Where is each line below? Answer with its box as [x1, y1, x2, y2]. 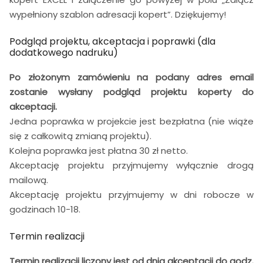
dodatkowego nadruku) [9, 46, 118, 60]
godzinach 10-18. [9, 203, 80, 216]
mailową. [9, 174, 48, 187]
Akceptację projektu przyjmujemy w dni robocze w [9, 188, 254, 201]
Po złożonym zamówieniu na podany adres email [9, 71, 254, 84]
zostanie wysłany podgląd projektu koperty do [9, 86, 254, 99]
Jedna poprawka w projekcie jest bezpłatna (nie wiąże [9, 115, 254, 128]
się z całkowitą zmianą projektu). [9, 130, 151, 143]
